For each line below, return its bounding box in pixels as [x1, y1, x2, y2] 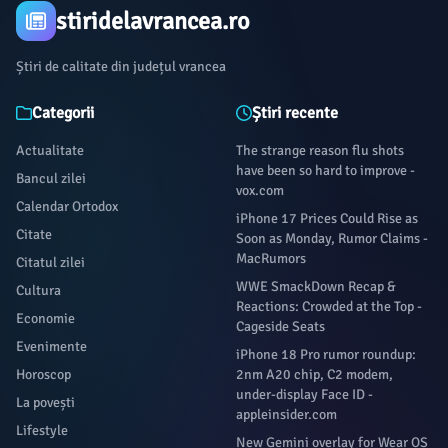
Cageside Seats [236, 318, 325, 335]
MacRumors [236, 250, 306, 267]
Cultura [16, 282, 61, 299]
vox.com [236, 182, 284, 199]
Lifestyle [16, 422, 68, 439]
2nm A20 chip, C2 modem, [236, 366, 393, 383]
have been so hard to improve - [236, 162, 415, 179]
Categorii [32, 103, 94, 123]
